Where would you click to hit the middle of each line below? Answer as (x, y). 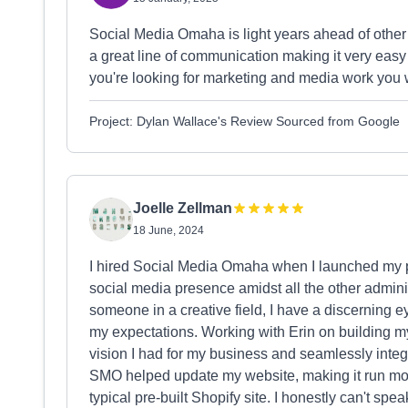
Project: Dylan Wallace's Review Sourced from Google (245, 121)
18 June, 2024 (168, 230)
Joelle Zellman (183, 208)
